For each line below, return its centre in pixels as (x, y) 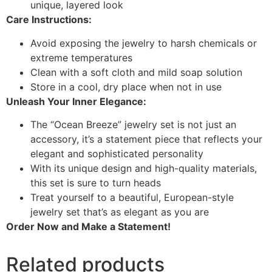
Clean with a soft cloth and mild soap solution (136, 72)
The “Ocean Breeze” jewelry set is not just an (133, 124)
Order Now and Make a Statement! (88, 226)
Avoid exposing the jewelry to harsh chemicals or (144, 43)
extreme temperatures (81, 57)
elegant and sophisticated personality (117, 154)
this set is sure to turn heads (96, 183)
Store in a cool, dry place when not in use (126, 87)
